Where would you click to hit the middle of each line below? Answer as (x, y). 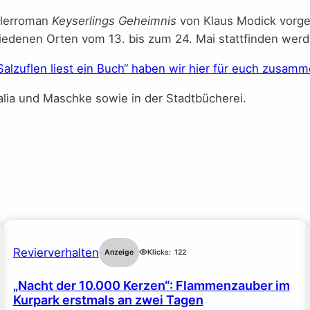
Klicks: (159, 252)
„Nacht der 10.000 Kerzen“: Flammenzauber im (151, 285)
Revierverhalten (56, 252)
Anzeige (119, 252)
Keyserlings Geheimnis (114, 21)
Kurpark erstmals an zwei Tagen (108, 300)
